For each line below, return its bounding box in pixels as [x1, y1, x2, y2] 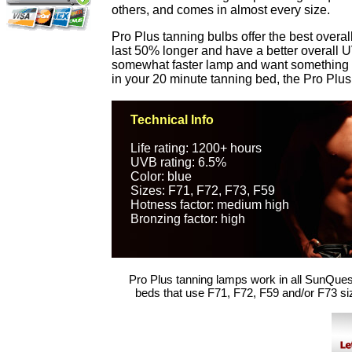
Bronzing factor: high [130, 212, 245, 225]
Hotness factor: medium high [130, 198, 289, 211]
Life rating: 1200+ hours [130, 141, 262, 155]
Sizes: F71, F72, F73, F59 [130, 184, 275, 197]
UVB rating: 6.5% [130, 156, 226, 169]
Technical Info [130, 113, 214, 126]
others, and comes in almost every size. [112, 3, 330, 16]
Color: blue [130, 170, 192, 183]
